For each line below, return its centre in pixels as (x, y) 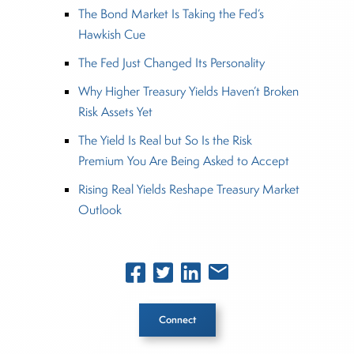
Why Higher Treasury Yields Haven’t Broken (188, 92)
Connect (177, 319)
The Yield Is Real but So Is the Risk (165, 141)
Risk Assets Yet (115, 112)
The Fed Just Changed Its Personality (171, 63)
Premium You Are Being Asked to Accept (183, 161)
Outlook (100, 210)
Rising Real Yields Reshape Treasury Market (188, 190)
